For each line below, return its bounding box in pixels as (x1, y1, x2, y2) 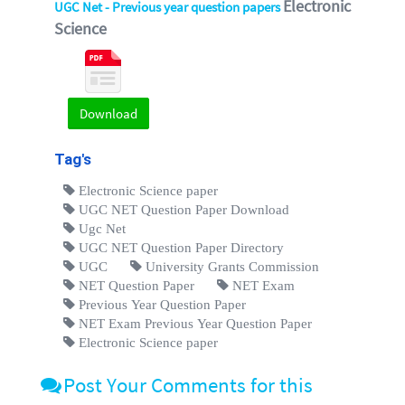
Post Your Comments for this (63, 372, 313, 398)
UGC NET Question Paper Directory (75, 240, 284, 254)
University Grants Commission (142, 259, 319, 273)
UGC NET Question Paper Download (75, 202, 289, 216)
